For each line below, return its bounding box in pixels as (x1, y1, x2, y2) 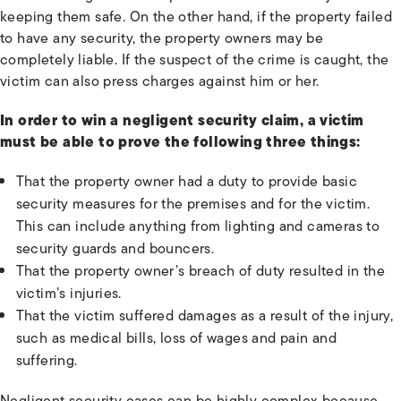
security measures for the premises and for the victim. (15, 192, 371, 216)
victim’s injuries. (15, 281, 122, 305)
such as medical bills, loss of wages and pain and (15, 326, 337, 350)
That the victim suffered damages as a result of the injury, (15, 303, 394, 328)
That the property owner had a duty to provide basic (15, 169, 357, 193)
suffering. (15, 348, 78, 372)
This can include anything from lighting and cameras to (15, 214, 380, 238)
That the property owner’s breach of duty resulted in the (15, 259, 385, 283)
